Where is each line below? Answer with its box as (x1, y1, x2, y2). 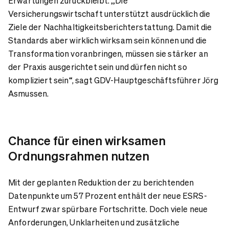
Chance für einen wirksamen (8, 132, 166, 148)
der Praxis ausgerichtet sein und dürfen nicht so (8, 61, 187, 72)
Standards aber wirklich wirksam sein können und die (8, 34, 207, 45)
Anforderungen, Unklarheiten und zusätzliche (8, 216, 179, 227)
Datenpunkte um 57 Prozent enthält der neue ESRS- (8, 190, 207, 201)
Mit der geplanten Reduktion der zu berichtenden (8, 176, 194, 188)
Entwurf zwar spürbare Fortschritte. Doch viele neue (8, 203, 208, 214)
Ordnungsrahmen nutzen (8, 147, 149, 164)
